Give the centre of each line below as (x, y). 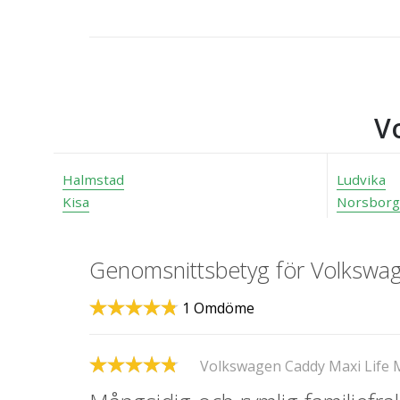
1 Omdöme (218, 308)
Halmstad (93, 179)
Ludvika (361, 179)
